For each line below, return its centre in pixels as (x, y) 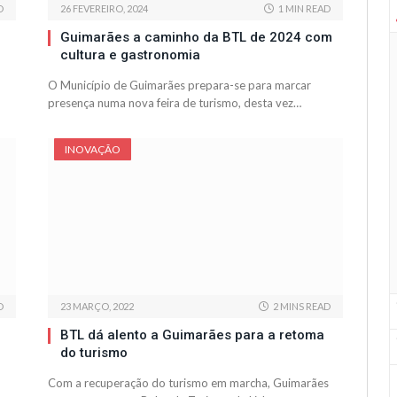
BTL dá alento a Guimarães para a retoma (192, 335)
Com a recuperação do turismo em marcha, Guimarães (188, 383)
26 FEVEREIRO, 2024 (104, 9)
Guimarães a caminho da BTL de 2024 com (196, 38)
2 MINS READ (302, 307)
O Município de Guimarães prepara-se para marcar (179, 86)
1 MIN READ (304, 9)
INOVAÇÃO (93, 150)
